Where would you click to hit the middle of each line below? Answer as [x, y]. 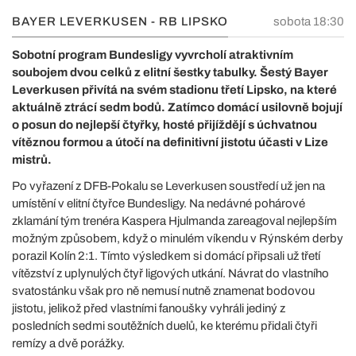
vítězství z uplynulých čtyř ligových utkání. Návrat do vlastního [170, 273]
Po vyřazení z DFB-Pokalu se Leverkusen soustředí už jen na [168, 186]
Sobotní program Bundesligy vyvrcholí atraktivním [153, 55]
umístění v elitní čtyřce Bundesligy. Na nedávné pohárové [159, 203]
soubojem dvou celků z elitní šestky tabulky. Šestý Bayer [170, 72]
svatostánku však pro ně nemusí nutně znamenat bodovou [163, 291]
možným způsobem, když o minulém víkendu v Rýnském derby [178, 238]
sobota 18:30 [309, 21]
